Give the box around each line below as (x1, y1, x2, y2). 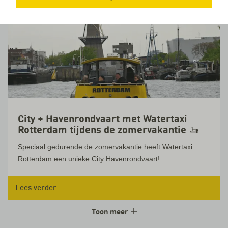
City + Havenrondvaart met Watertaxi (18, 112, 187, 125)
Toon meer (91, 207, 130, 216)
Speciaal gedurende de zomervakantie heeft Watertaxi (18, 142, 192, 151)
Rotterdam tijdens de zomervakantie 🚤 (18, 123, 199, 136)
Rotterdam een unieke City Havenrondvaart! (18, 155, 160, 163)
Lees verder (15, 183, 56, 192)
